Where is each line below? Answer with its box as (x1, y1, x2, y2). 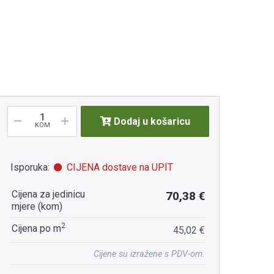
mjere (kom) (12, 201, 63, 213)
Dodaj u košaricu (113, 115, 190, 127)
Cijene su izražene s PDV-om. (94, 249, 206, 260)
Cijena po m (12, 223, 62, 235)
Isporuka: (10, 161, 50, 174)
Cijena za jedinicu (12, 188, 86, 201)
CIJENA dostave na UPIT (64, 161, 174, 174)
